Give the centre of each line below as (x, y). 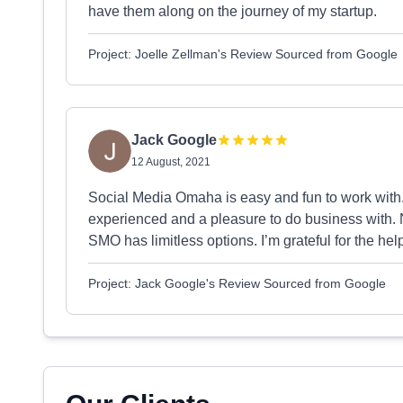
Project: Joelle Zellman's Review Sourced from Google (243, 54)
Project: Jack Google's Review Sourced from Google (237, 283)
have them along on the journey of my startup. (233, 11)
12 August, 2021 (171, 162)
